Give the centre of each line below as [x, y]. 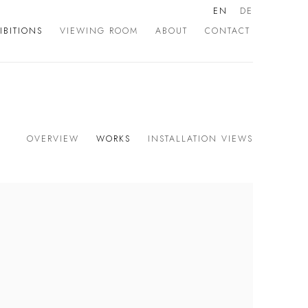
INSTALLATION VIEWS [200, 139]
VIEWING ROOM [99, 31]
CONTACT [228, 31]
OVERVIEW [53, 139]
